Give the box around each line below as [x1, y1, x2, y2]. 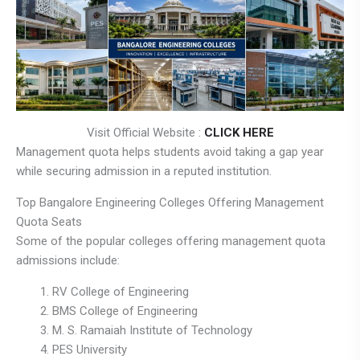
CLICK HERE [203, 125, 274, 140]
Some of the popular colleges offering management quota [16, 233, 325, 248]
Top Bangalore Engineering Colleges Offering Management [16, 194, 324, 210]
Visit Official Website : [86, 125, 204, 140]
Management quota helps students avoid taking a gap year [16, 144, 324, 159]
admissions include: [16, 252, 120, 268]
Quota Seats [16, 214, 82, 229]
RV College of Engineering [52, 284, 189, 299]
